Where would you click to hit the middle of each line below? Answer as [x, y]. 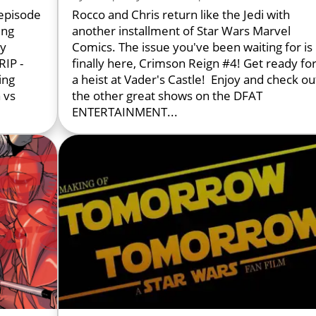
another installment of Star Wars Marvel [182, 31]
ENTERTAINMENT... [125, 112]
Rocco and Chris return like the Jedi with [181, 15]
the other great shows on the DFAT [168, 96]
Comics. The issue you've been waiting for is [193, 47]
